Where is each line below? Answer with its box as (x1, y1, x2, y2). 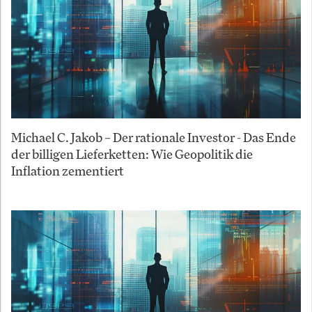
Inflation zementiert (11, 162, 124, 179)
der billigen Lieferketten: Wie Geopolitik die (11, 145, 253, 162)
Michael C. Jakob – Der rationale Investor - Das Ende (11, 128, 296, 146)
